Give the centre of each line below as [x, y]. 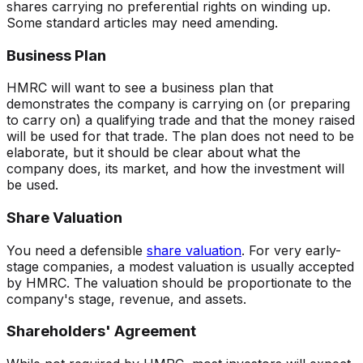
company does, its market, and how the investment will [175, 169]
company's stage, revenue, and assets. [126, 299]
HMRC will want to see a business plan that [140, 88]
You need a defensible [75, 250]
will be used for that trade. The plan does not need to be [180, 137]
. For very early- [291, 250]
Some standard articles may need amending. [142, 22]
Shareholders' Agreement [101, 331]
